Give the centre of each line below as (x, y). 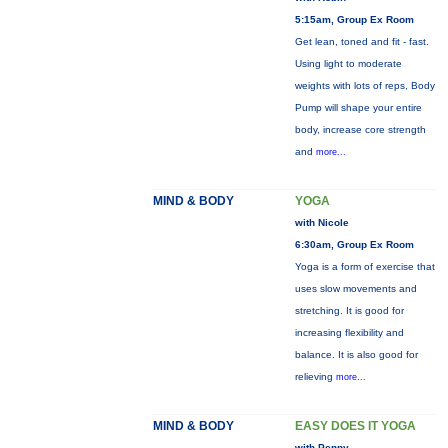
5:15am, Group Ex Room (354, 19)
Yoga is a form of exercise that (364, 266)
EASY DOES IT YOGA (355, 426)
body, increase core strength (360, 129)
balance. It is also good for (356, 354)
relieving (315, 376)
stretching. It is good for (349, 310)
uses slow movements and (355, 288)
